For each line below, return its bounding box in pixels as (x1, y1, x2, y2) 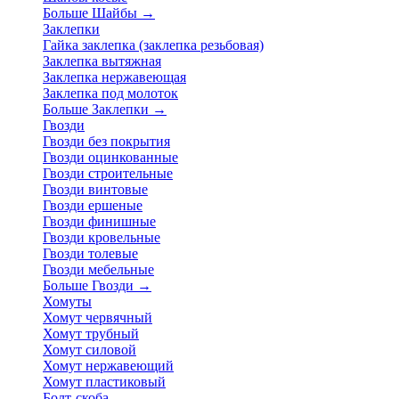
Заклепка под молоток (43, 85, 178, 101)
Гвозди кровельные (43, 230, 160, 245)
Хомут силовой (43, 342, 136, 357)
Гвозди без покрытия (43, 134, 170, 149)
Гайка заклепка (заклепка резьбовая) (43, 37, 264, 53)
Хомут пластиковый (43, 374, 166, 389)
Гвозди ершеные (43, 198, 142, 213)
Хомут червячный (43, 310, 152, 325)
